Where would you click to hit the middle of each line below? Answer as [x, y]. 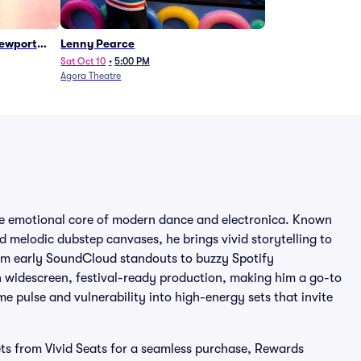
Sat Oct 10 [83, 61]
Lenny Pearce [98, 44]
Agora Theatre [91, 76]
